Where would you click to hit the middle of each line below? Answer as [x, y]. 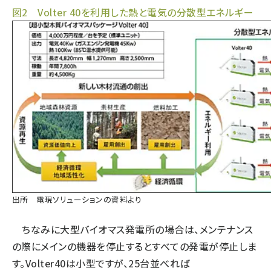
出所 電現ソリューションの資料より [77, 199]
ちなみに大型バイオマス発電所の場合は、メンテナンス [133, 229]
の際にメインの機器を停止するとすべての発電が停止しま [135, 246]
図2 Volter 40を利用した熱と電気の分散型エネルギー [133, 12]
